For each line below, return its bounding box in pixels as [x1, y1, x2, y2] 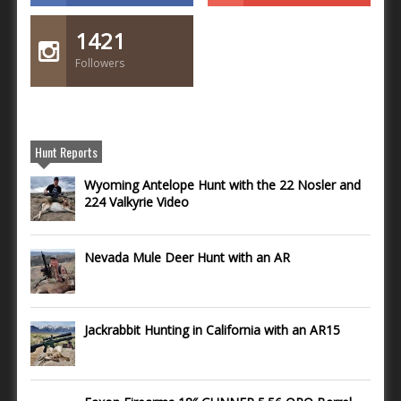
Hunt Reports [35, 141, 98, 161]
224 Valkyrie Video [84, 192, 189, 210]
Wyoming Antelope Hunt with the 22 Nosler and [84, 175, 361, 193]
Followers [75, 55, 124, 71]
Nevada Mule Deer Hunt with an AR [84, 248, 290, 266]
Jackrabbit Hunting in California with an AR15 [84, 320, 340, 338]
